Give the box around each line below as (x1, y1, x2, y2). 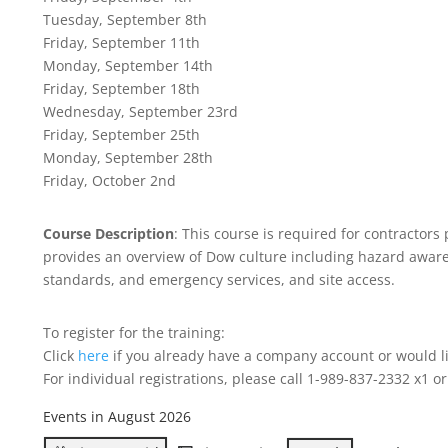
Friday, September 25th (43, 124, 200, 144)
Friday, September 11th (43, 32, 200, 52)
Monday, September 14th (43, 55, 213, 75)
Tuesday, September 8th (43, 9, 207, 29)
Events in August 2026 (43, 406, 191, 426)
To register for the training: (43, 322, 225, 342)
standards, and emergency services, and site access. (43, 269, 395, 289)
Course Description (43, 223, 174, 243)
